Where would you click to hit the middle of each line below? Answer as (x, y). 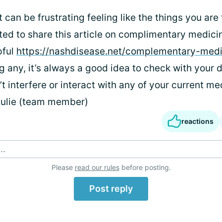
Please (63, 167)
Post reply (111, 189)
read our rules (97, 167)
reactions (197, 121)
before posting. (145, 167)
